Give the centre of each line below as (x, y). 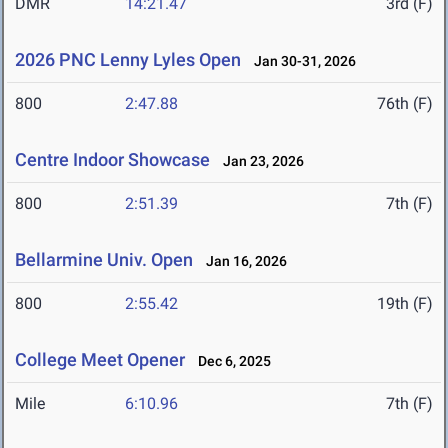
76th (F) (405, 104)
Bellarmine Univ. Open (104, 260)
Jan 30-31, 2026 (300, 61)
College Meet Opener (100, 360)
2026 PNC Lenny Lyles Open (128, 60)
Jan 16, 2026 (242, 261)
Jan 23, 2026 (259, 161)
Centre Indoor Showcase (112, 160)
